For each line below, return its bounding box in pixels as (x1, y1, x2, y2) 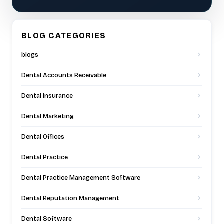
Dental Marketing (21, 112, 74, 120)
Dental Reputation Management (21, 194, 119, 202)
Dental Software (21, 214, 72, 223)
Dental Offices (21, 132, 64, 141)
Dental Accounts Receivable (21, 71, 106, 79)
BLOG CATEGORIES (21, 30, 106, 40)
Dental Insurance (21, 91, 73, 100)
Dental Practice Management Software (21, 173, 140, 182)
